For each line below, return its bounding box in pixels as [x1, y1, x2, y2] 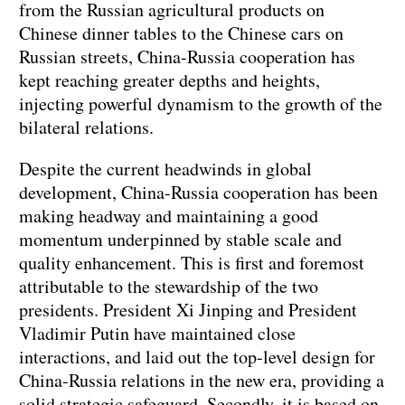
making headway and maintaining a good [19, 203, 318, 229]
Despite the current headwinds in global [19, 156, 312, 182]
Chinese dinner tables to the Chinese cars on [19, 21, 344, 46]
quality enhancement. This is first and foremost [19, 250, 364, 276]
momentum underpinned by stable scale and [19, 227, 342, 252]
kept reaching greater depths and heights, [19, 68, 320, 93]
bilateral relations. [19, 115, 154, 140]
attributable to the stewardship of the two [19, 274, 318, 299]
